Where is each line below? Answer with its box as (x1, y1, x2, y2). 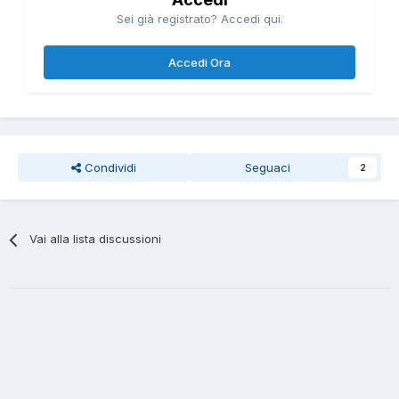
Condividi (80, 160, 136, 175)
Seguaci (244, 160, 290, 175)
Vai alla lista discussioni (29, 232, 162, 247)
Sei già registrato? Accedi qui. (116, 12, 283, 27)
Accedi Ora (168, 55, 231, 70)
